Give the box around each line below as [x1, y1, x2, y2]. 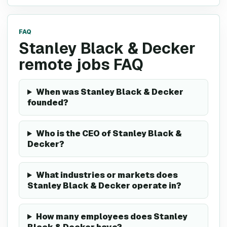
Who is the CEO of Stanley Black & [35, 128, 182, 139]
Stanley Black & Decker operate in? [27, 180, 181, 191]
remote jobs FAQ [19, 55, 143, 74]
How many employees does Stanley [35, 211, 187, 222]
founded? [27, 97, 68, 108]
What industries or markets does [35, 170, 178, 180]
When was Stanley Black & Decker [35, 87, 183, 97]
